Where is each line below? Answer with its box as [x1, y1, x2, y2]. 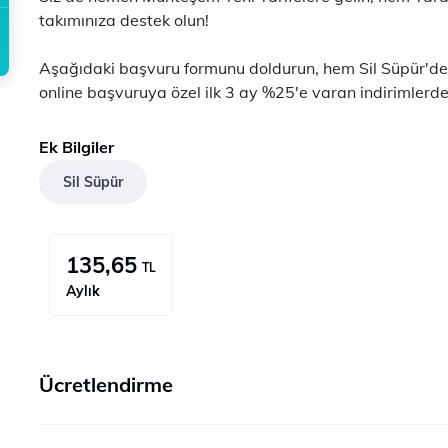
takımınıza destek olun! [39, 10, 209, 30]
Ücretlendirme [39, 372, 173, 397]
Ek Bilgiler [39, 137, 114, 157]
